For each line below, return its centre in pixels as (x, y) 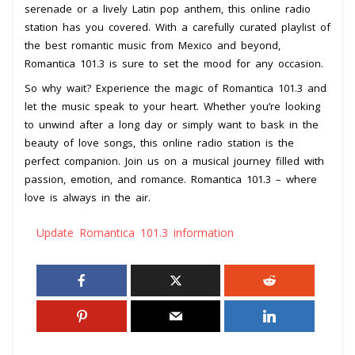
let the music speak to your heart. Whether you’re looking (172, 106)
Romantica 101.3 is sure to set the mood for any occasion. (174, 63)
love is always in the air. (88, 197)
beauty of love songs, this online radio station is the (159, 142)
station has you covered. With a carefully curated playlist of (177, 27)
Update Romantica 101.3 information (135, 232)
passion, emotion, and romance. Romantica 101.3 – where (171, 179)
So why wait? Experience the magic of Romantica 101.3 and (176, 88)
